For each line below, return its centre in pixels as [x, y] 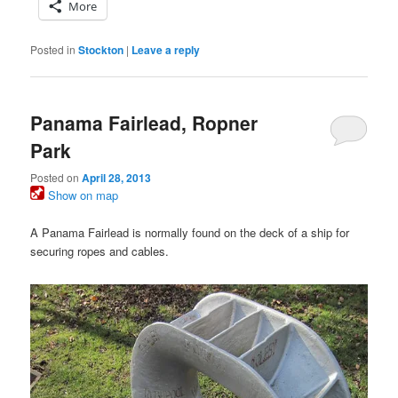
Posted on [56, 178]
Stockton [101, 49]
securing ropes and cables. [100, 251]
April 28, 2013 [117, 178]
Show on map [82, 195]
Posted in [53, 49]
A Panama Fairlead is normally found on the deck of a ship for [190, 233]
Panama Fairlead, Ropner [144, 123]
